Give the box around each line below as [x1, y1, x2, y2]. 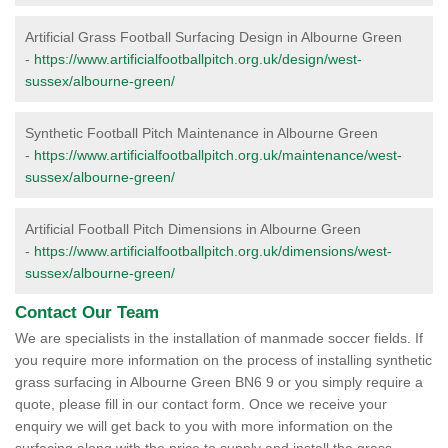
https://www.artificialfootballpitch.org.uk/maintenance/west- [34, 147, 402, 163]
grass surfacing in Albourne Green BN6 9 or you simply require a [15, 374, 423, 390]
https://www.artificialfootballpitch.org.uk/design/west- [34, 51, 362, 67]
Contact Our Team [15, 303, 159, 322]
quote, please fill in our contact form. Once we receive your [15, 396, 387, 412]
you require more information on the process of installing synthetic [15, 352, 432, 368]
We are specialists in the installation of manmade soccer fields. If [15, 330, 423, 346]
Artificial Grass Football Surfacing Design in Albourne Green [25, 29, 402, 45]
